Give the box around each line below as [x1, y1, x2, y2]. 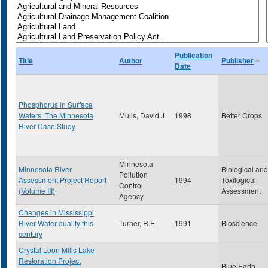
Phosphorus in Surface [19, 99, 93, 109]
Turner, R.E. [119, 218, 157, 228]
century [19, 229, 42, 239]
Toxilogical [221, 175, 256, 185]
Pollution [119, 169, 148, 179]
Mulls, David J [119, 110, 165, 120]
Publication [175, 50, 212, 60]
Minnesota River [19, 164, 72, 174]
